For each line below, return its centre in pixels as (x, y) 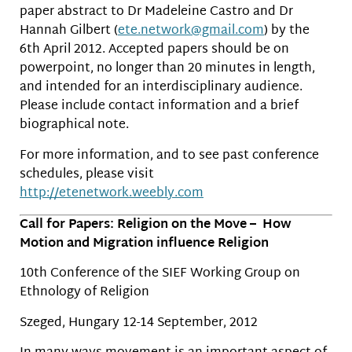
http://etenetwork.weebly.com (112, 193)
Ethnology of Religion (84, 293)
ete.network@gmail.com (191, 31)
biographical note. (74, 126)
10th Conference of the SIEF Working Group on (160, 274)
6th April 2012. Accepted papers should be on (154, 50)
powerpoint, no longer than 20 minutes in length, (167, 69)
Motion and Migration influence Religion (144, 244)
